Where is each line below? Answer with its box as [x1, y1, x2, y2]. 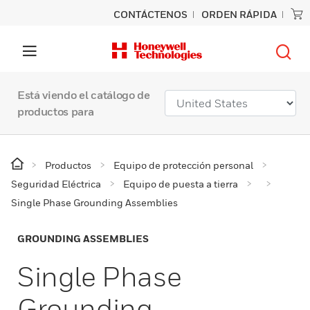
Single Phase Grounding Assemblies [11, 197, 178, 208]
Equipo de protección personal [113, 159, 253, 171]
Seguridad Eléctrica [11, 178, 101, 190]
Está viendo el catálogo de [17, 88, 150, 102]
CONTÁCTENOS [113, 8, 188, 20]
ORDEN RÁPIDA [201, 8, 277, 20]
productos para [17, 104, 94, 118]
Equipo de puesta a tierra [123, 178, 238, 190]
